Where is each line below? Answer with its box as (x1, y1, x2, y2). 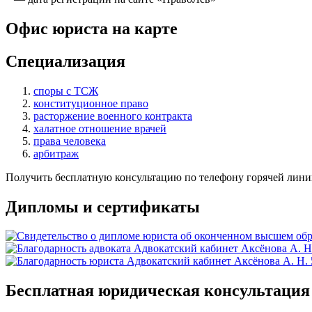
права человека (33, 134, 106, 147)
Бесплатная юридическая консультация (6, 281, 310, 300)
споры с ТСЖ (33, 84, 98, 97)
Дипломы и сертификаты (6, 197, 200, 216)
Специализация (6, 52, 125, 70)
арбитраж (33, 147, 79, 159)
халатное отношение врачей (33, 122, 166, 134)
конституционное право (33, 97, 148, 109)
